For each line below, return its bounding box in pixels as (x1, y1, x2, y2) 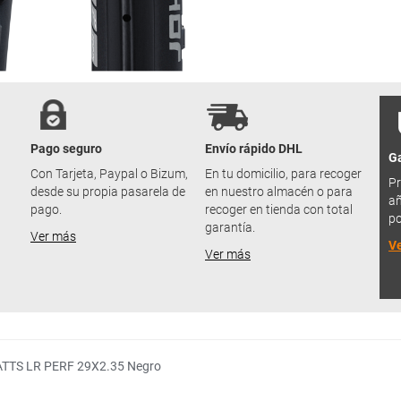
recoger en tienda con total (205, 202, 353, 218)
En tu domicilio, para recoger (205, 166, 362, 182)
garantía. (205, 220, 255, 235)
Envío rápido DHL (205, 141, 303, 157)
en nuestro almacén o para (205, 184, 353, 200)
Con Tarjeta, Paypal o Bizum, (30, 166, 188, 182)
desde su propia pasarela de (30, 184, 185, 200)
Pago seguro (30, 141, 102, 157)
